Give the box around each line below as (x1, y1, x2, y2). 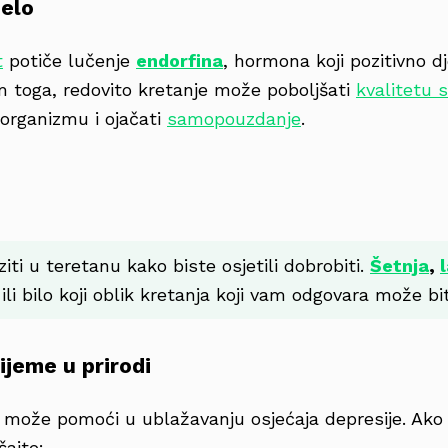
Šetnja (370, 255, 429, 277)
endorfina (136, 50, 223, 72)
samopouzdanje (167, 108, 301, 130)
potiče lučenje (3, 50, 136, 72)
